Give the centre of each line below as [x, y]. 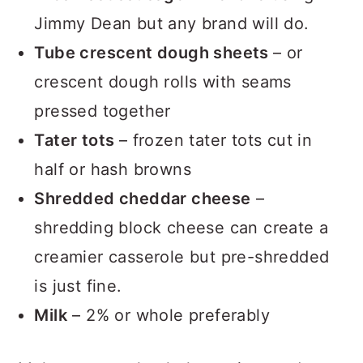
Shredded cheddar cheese [143, 215]
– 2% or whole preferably [169, 332]
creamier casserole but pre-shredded [182, 273]
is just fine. [78, 303]
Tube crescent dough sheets [154, 69]
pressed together [102, 128]
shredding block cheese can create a [181, 244]
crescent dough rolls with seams [163, 98]
